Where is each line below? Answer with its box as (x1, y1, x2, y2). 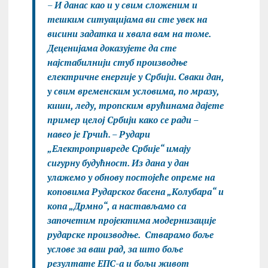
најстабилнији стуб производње (47, 56, 187, 68)
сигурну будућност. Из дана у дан (47, 157, 189, 169)
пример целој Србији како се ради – (47, 114, 198, 126)
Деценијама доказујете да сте (47, 42, 176, 54)
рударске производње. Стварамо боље (47, 229, 214, 240)
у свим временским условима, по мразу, (47, 85, 219, 97)
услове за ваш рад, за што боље (47, 243, 183, 255)
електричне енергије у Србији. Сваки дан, (47, 71, 224, 83)
